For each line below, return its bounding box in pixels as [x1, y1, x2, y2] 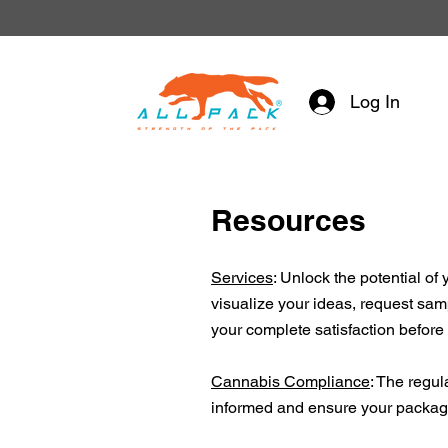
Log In [350, 91, 401, 112]
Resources [211, 202, 366, 238]
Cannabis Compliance [211, 372, 370, 391]
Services [211, 268, 273, 287]
